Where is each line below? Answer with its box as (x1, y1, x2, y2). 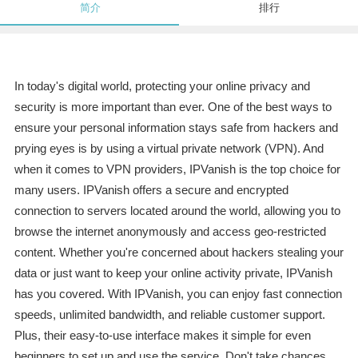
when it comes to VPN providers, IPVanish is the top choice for (14, 162, 340, 177)
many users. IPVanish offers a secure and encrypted (14, 183, 288, 197)
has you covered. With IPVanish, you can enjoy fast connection (14, 287, 342, 301)
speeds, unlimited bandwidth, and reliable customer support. (14, 308, 325, 322)
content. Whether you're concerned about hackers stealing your (14, 245, 344, 260)
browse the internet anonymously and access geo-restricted (14, 225, 326, 239)
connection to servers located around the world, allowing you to (14, 204, 340, 218)
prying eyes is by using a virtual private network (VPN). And (14, 141, 324, 156)
